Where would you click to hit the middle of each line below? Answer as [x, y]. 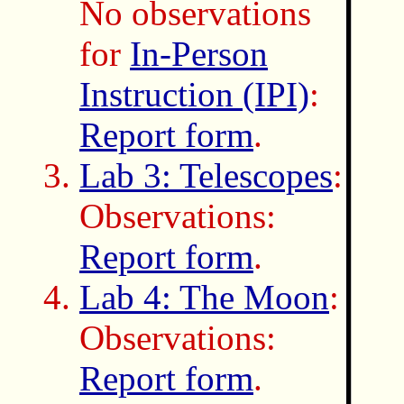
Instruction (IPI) [194, 94]
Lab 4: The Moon [204, 297]
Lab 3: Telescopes [206, 175]
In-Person [199, 53]
